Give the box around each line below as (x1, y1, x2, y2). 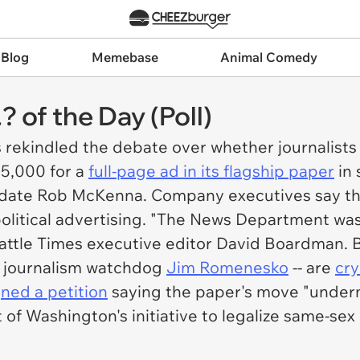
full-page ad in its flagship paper (88, 161, 334, 181)
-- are (288, 257, 335, 277)
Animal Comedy (220, 49, 318, 65)
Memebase (91, 49, 158, 65)
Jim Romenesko (166, 257, 288, 277)
